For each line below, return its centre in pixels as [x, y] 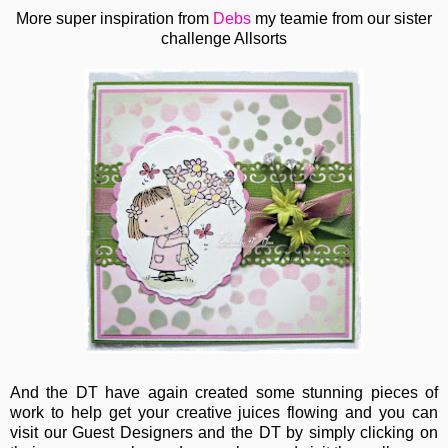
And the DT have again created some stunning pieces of [224, 392]
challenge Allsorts [224, 38]
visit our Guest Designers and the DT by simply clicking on [224, 432]
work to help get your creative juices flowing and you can [224, 412]
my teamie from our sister [341, 18]
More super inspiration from [114, 18]
